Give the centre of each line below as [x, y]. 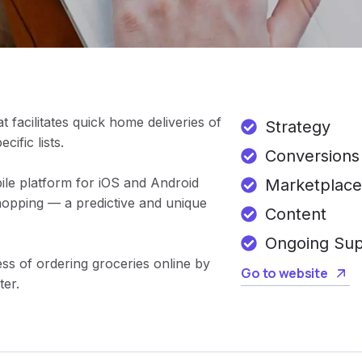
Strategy [298, 127]
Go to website [285, 273]
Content [296, 214]
